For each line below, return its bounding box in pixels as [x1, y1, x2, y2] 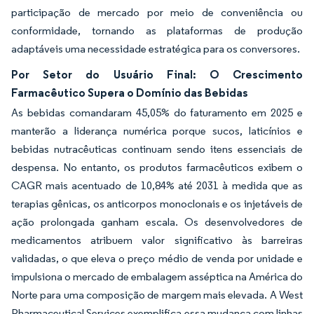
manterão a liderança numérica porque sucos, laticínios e [11, 123, 303, 137]
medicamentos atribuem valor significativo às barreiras [11, 233, 303, 247]
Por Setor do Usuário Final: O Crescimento [11, 67, 303, 81]
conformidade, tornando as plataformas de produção [11, 23, 303, 37]
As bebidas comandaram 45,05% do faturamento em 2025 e [11, 105, 303, 119]
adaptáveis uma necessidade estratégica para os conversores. [11, 41, 300, 55]
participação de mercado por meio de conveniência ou [11, 5, 303, 19]
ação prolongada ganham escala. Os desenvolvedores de [11, 214, 303, 228]
